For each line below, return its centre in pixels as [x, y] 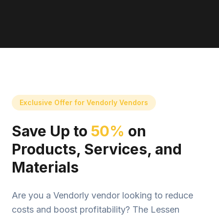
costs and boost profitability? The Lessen [96, 209]
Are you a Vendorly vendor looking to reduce [102, 195]
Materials [45, 167]
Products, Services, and [97, 149]
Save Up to [51, 131]
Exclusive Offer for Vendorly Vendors [84, 102]
